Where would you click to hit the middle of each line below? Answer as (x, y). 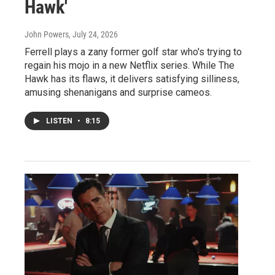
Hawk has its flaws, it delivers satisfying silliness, (132, 79)
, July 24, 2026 (93, 34)
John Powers (47, 34)
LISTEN (60, 121)
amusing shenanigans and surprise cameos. (118, 92)
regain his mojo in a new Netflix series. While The (130, 65)
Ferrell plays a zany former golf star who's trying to (133, 52)
